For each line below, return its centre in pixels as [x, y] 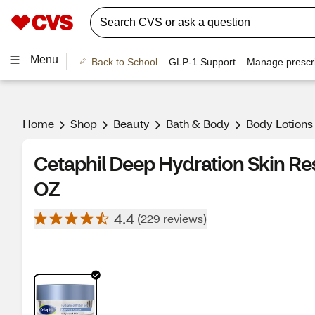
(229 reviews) [172, 218]
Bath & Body [198, 123]
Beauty [131, 123]
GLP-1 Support [202, 62]
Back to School [124, 62]
